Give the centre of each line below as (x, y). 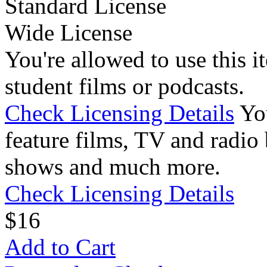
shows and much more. (113, 167)
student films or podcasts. (125, 86)
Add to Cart (60, 247)
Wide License (69, 33)
